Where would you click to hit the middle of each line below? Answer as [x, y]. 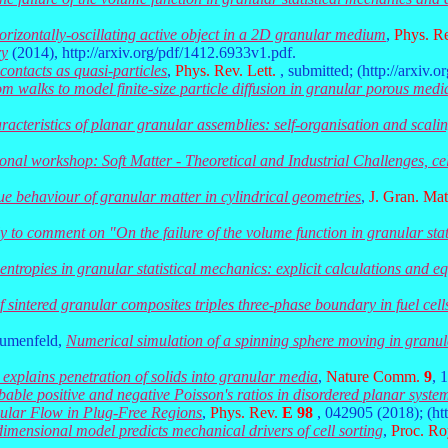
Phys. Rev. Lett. [225, 70]
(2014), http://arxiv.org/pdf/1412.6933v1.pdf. [154, 52]
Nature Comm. [375, 376]
